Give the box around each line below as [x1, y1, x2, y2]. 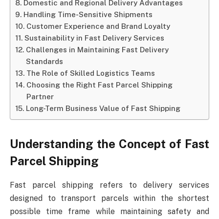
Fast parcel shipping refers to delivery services [10, 180, 209, 190]
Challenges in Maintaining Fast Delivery [26, 45, 169, 54]
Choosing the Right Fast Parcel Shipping [26, 81, 173, 89]
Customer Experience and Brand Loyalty [26, 22, 171, 31]
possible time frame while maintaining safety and [10, 207, 209, 217]
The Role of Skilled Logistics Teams [26, 69, 155, 78]
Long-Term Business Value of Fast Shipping [26, 104, 181, 113]
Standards [26, 57, 64, 66]
